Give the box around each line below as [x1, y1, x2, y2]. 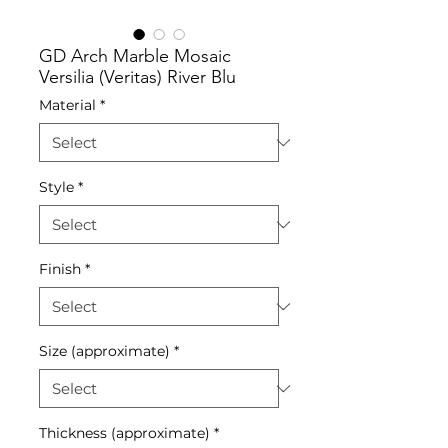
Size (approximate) [39, 342, 170, 360]
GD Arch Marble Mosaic [39, 45, 231, 67]
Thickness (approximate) [39, 424, 210, 442]
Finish [39, 260, 81, 278]
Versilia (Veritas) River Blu [39, 66, 236, 88]
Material [39, 96, 96, 114]
